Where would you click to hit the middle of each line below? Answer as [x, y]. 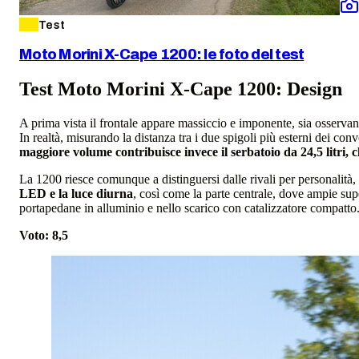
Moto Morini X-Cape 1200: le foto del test [162, 55]
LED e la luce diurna [76, 193]
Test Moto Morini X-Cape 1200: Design [181, 89]
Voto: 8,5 [44, 235]
